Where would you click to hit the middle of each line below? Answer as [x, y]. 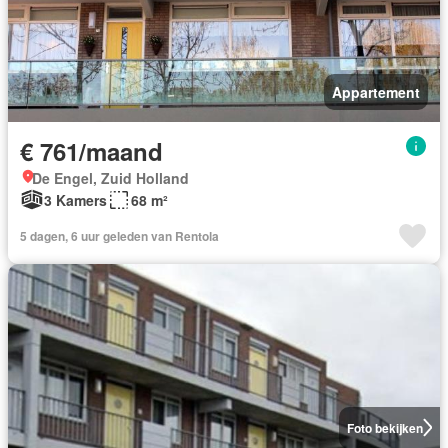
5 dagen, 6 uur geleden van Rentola [119, 235]
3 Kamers [75, 199]
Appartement [376, 91]
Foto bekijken [384, 427]
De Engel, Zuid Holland [110, 177]
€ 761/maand [91, 150]
